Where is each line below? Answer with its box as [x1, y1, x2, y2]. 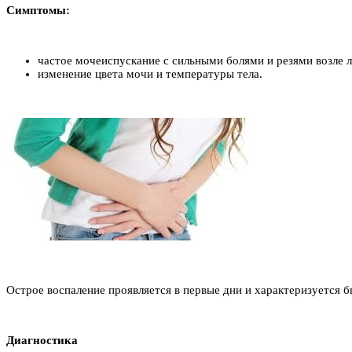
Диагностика [6, 333, 78, 346]
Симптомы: [6, 3, 70, 16]
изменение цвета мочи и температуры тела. [38, 67, 262, 80]
